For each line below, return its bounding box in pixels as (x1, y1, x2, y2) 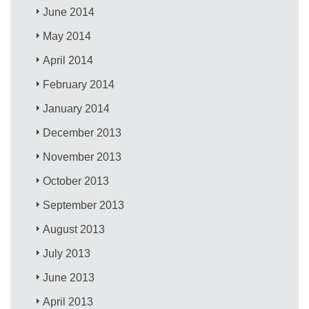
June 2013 (43, 271, 95, 283)
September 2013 (43, 199, 125, 211)
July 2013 (43, 247, 91, 259)
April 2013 (43, 295, 94, 308)
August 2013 (43, 223, 106, 235)
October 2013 (43, 175, 110, 187)
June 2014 (43, 6, 95, 18)
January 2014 (43, 102, 110, 114)
